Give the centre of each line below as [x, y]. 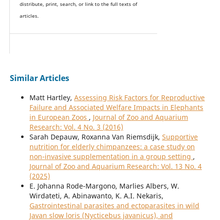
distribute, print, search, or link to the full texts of [78, 4]
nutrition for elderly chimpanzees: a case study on [112, 147]
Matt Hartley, [52, 98]
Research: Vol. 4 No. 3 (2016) [76, 127]
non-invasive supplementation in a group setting [111, 157]
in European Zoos [59, 117]
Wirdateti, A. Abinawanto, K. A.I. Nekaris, [96, 196]
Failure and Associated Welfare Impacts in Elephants [116, 108]
